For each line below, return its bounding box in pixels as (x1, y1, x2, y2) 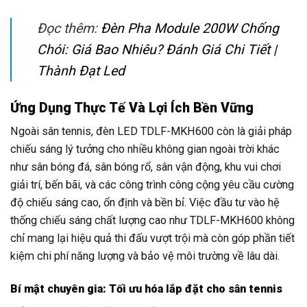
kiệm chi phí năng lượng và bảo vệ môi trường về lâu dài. (10, 249, 280, 263)
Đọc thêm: (36, 21, 101, 37)
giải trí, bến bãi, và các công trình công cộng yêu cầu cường (10, 178, 294, 192)
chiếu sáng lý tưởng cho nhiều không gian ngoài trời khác (10, 143, 280, 156)
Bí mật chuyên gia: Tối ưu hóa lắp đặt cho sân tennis (10, 282, 282, 295)
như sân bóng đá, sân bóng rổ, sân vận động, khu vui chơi (10, 160, 281, 174)
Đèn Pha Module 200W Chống (100, 21, 279, 37)
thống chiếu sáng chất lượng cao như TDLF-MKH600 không (10, 214, 295, 228)
